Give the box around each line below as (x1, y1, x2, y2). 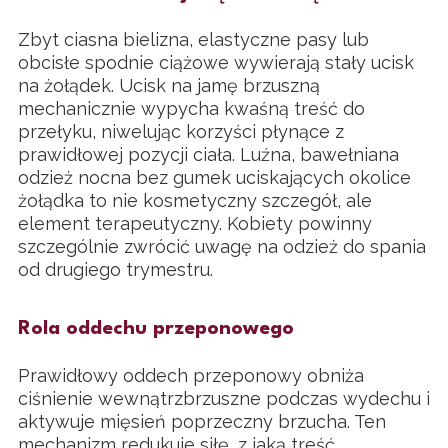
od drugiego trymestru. (18, 259, 213, 281)
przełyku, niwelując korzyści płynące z (18, 121, 344, 143)
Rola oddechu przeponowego (18, 319, 294, 340)
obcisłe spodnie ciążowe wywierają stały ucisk (18, 52, 414, 74)
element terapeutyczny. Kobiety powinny (18, 213, 372, 235)
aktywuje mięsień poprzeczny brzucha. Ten (18, 410, 386, 432)
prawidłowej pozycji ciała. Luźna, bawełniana (18, 144, 399, 166)
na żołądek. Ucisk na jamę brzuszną (18, 75, 320, 97)
